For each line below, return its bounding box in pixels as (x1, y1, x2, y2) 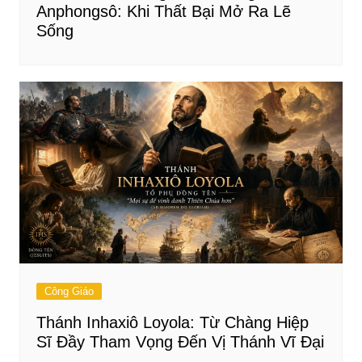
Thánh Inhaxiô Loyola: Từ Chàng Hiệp (36, 314, 309, 332)
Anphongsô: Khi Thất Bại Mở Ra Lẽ (36, 2, 291, 21)
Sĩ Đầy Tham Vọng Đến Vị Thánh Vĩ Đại (36, 333, 324, 351)
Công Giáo (44, 285, 94, 298)
